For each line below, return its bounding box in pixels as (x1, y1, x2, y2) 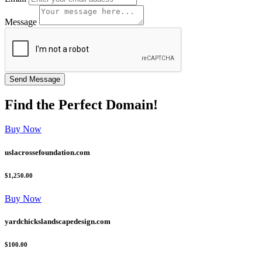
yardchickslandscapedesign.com (5, 216, 111, 226)
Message (5, 16, 37, 27)
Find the (5, 96, 58, 112)
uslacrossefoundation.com (5, 147, 90, 157)
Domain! (102, 96, 158, 112)
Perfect (58, 96, 102, 112)
